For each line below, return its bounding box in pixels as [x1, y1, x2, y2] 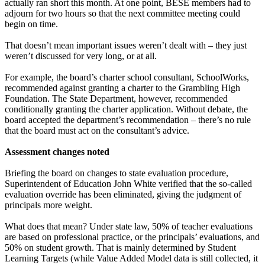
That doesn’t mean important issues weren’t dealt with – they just [5, 40, 247, 50]
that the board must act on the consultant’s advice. [5, 125, 189, 135]
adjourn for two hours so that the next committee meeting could [5, 8, 240, 18]
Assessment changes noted [5, 146, 109, 157]
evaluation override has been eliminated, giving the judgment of [5, 189, 241, 199]
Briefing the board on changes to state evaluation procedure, [5, 167, 228, 178]
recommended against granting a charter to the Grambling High [5, 82, 240, 93]
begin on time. [5, 18, 58, 29]
